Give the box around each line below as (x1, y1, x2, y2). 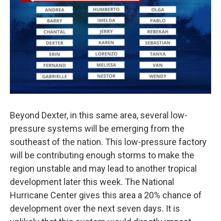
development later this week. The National (10, 176, 174, 187)
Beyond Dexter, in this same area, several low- (10, 110, 187, 120)
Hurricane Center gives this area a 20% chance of (10, 189, 202, 200)
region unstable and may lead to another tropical (10, 163, 197, 174)
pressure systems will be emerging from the (10, 123, 184, 134)
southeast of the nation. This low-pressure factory (10, 136, 207, 147)
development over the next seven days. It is (10, 203, 180, 214)
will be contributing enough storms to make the (10, 149, 194, 160)
